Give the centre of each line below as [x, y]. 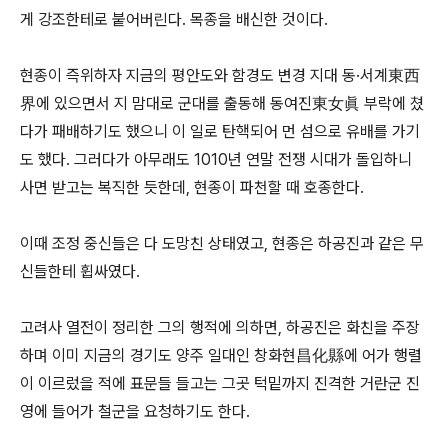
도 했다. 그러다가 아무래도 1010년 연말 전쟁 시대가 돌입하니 [216, 159]
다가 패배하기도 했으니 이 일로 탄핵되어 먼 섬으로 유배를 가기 [220, 131]
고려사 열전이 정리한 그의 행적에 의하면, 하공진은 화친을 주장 [220, 327]
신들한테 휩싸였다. [80, 271]
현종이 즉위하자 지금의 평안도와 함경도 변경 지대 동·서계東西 [220, 75]
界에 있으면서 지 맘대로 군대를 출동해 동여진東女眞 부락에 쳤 [222, 103]
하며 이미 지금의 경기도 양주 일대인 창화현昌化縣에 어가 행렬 [221, 355]
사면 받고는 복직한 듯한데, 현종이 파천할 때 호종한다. [194, 187]
